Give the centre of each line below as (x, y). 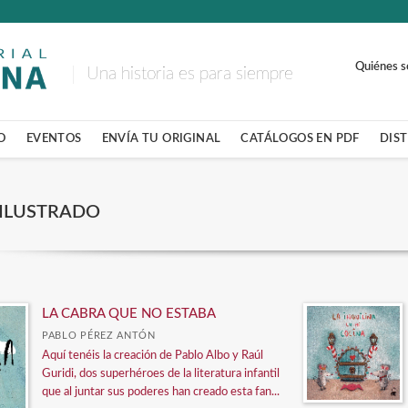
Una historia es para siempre (189, 74)
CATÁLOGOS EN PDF (300, 138)
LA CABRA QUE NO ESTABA (129, 314)
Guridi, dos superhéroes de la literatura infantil (161, 374)
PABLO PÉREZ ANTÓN (99, 336)
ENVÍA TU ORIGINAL (161, 138)
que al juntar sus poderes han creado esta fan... (161, 392)
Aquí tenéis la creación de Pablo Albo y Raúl (153, 356)
